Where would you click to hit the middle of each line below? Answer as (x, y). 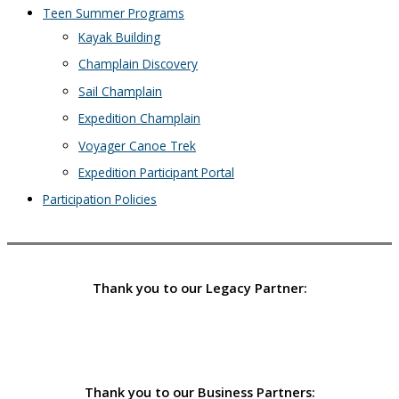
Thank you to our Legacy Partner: (199, 288)
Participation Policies (100, 199)
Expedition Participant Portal (156, 172)
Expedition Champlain (139, 118)
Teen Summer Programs (114, 12)
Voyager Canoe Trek (137, 145)
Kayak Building (119, 37)
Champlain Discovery (138, 64)
